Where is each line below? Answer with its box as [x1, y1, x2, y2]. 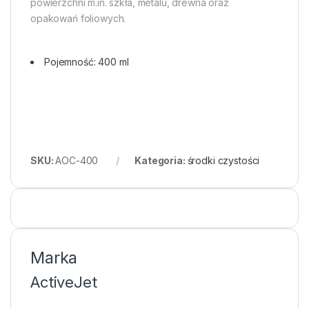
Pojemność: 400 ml [44, 56, 129, 68]
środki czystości [187, 154, 260, 167]
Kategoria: [134, 154, 188, 167]
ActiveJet [30, 273, 97, 292]
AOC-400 [55, 154, 99, 167]
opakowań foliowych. [30, 12, 126, 25]
